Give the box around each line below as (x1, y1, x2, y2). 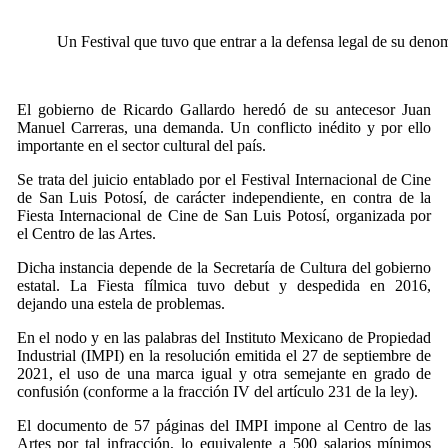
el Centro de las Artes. (16, 225, 156, 242)
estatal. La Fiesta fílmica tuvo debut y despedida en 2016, (16, 277, 432, 294)
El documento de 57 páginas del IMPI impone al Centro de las (16, 417, 432, 434)
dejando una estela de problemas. (16, 295, 225, 312)
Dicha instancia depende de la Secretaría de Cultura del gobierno (16, 259, 432, 276)
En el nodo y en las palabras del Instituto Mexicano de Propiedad (16, 329, 432, 346)
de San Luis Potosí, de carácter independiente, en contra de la (16, 189, 432, 206)
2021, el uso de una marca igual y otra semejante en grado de (16, 365, 432, 382)
